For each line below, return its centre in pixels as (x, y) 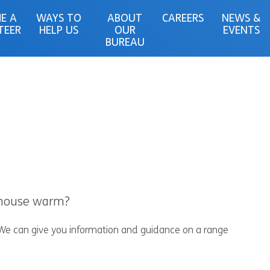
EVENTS (241, 31)
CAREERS (183, 19)
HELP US (59, 31)
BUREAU (125, 43)
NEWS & (241, 19)
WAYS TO (59, 19)
